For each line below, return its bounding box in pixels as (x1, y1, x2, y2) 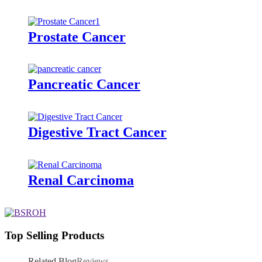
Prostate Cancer (28, 29, 126, 44)
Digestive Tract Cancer (28, 125, 167, 140)
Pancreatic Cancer (28, 77, 140, 92)
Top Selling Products (5, 229, 104, 242)
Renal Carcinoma (28, 173, 134, 188)
